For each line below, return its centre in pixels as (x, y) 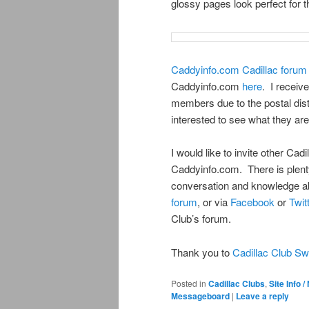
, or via (214, 202)
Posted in (189, 283)
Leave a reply (262, 296)
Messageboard (200, 296)
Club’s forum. (201, 219)
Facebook (252, 202)
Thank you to (202, 252)
